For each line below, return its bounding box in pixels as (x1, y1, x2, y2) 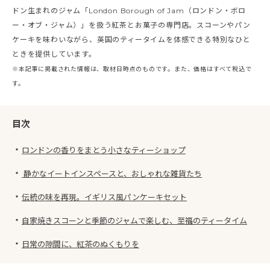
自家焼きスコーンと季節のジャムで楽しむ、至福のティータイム (22, 215, 247, 225)
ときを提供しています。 (12, 49, 96, 58)
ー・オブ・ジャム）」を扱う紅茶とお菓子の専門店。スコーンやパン (12, 20, 251, 30)
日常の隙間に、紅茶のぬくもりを (22, 239, 139, 249)
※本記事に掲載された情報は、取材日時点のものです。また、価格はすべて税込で (12, 64, 252, 73)
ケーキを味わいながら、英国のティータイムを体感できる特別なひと (12, 34, 251, 44)
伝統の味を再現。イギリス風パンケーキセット (22, 192, 187, 202)
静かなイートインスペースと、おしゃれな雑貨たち (22, 168, 202, 178)
